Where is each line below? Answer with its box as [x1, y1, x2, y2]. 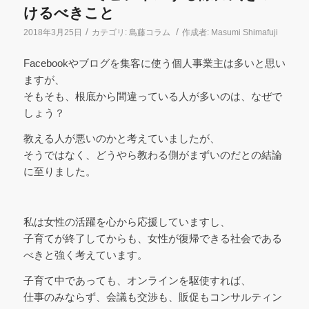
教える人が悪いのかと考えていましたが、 [23, 132, 220, 144]
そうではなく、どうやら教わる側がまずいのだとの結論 [23, 148, 282, 161]
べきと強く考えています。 [23, 249, 148, 261]
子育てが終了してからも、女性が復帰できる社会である [23, 232, 282, 245]
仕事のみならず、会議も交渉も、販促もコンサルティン [23, 291, 282, 303]
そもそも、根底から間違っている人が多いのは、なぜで [23, 90, 282, 102]
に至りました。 [23, 165, 96, 177]
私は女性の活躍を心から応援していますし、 [23, 216, 230, 228]
